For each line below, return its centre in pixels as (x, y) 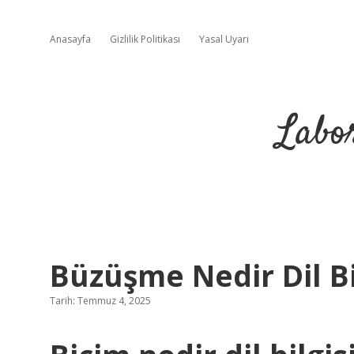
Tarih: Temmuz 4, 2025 (100, 301)
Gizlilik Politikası (145, 39)
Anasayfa (70, 39)
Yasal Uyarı (224, 39)
